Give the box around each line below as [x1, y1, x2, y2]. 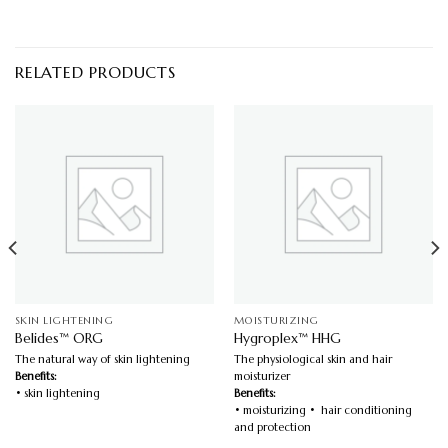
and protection [233, 419, 311, 434]
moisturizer [233, 368, 290, 383]
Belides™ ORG [14, 330, 103, 348]
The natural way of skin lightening [14, 351, 190, 366]
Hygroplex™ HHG [233, 330, 341, 348]
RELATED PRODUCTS [15, 62, 176, 83]
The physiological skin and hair [233, 351, 392, 366]
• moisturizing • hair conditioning [233, 402, 412, 417]
